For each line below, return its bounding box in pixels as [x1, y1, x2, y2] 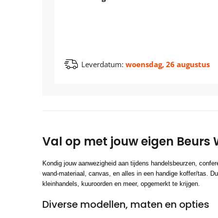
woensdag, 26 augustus [124, 59, 210, 69]
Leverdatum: [81, 59, 124, 69]
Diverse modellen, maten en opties [42, 197, 209, 211]
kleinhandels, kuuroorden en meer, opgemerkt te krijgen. [42, 180, 200, 187]
